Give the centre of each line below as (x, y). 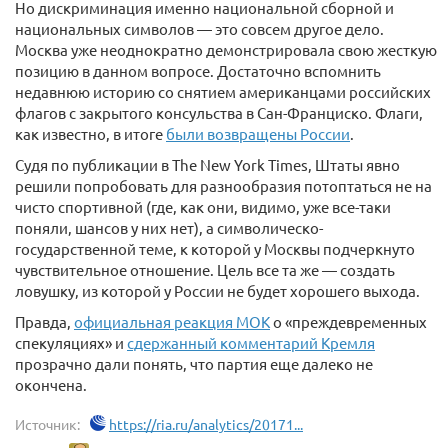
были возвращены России (258, 133)
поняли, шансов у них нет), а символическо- (169, 227)
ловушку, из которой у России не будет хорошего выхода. (217, 290)
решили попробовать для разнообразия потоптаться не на (223, 185)
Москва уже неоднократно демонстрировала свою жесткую (226, 49)
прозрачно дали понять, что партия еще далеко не (194, 363)
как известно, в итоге (90, 133)
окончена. (51, 384)
